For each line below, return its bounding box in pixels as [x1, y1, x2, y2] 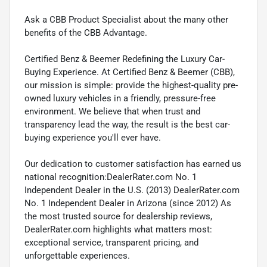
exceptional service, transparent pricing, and [24, 237, 198, 249]
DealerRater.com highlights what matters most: [24, 224, 212, 235]
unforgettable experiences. [24, 250, 130, 262]
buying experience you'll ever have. [24, 132, 161, 144]
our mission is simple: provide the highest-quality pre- [24, 80, 238, 91]
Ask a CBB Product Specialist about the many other [24, 14, 228, 26]
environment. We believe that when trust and [24, 106, 200, 117]
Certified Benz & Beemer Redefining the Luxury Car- [24, 54, 225, 65]
